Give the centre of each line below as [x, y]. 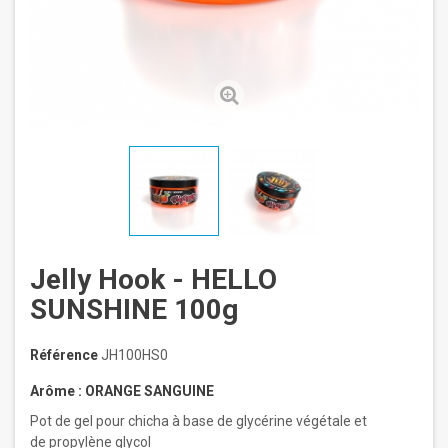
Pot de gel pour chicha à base [122, 421]
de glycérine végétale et [290, 421]
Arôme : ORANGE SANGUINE [122, 391]
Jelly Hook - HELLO [153, 279]
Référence [64, 355]
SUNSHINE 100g [134, 309]
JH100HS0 [134, 355]
